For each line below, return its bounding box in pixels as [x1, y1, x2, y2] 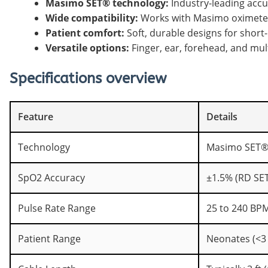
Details [206, 109, 237, 123]
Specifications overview [10, 69, 167, 87]
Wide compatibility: [45, 11, 138, 25]
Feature [18, 109, 53, 123]
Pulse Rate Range [18, 201, 96, 215]
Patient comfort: [45, 26, 124, 39]
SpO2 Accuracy [18, 170, 85, 184]
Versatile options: [45, 41, 129, 54]
